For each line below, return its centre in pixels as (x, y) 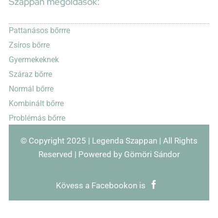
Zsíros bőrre (29, 45)
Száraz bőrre (30, 74)
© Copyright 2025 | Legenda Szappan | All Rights (109, 141)
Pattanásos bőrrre (39, 31)
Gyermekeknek (34, 60)
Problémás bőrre (37, 118)
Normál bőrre (31, 89)
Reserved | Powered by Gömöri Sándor (109, 154)
